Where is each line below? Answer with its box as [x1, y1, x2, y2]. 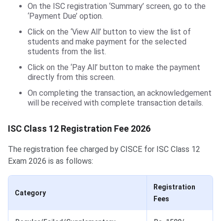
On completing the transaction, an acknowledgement [28, 88, 212, 98]
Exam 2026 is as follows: [8, 156, 93, 166]
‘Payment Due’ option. [28, 11, 103, 21]
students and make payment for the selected [28, 37, 186, 47]
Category [15, 189, 46, 197]
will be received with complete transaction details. [28, 98, 203, 108]
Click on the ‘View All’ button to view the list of [28, 27, 191, 37]
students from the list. [28, 47, 106, 57]
